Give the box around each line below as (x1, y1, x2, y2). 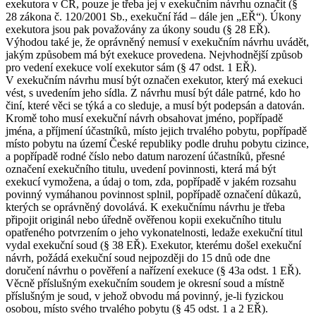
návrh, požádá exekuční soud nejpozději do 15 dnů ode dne (6, 251, 270, 264)
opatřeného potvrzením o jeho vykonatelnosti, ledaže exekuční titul (6, 226, 303, 238)
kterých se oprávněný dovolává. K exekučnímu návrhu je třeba (6, 200, 285, 213)
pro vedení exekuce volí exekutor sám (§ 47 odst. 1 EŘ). (6, 61, 257, 73)
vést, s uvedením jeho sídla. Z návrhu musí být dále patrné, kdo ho (6, 86, 300, 99)
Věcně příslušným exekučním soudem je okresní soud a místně (6, 276, 284, 289)
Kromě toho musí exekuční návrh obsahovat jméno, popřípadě (6, 111, 283, 124)
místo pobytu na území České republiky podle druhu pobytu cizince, (6, 137, 309, 150)
